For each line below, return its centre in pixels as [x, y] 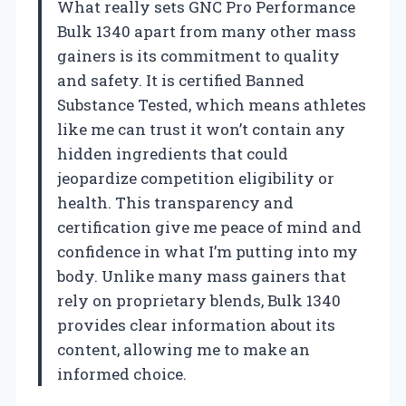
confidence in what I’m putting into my [208, 251]
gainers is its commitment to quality [198, 55]
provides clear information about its [196, 324]
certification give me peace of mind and [209, 227]
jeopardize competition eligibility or [196, 178]
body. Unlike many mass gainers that [202, 275]
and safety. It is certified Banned [181, 80]
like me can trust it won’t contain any [201, 129]
